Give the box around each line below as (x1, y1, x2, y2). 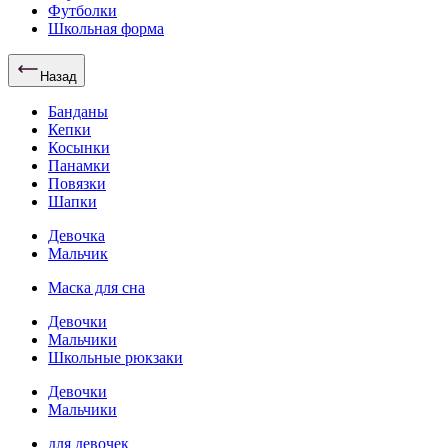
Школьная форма (48, 20, 164, 37)
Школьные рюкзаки (48, 349, 183, 366)
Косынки (48, 139, 110, 156)
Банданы (48, 103, 108, 120)
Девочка (48, 227, 105, 244)
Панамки (48, 157, 110, 174)
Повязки (48, 175, 106, 192)
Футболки (48, 2, 117, 19)
